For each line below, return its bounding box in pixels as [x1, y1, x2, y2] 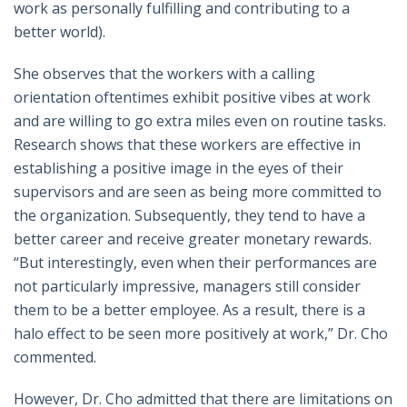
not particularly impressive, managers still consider [14, 276, 361, 297]
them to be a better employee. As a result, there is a [14, 300, 365, 321]
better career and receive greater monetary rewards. [14, 229, 372, 250]
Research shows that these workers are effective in [14, 134, 361, 155]
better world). [14, 22, 105, 43]
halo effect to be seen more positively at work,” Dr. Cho [14, 323, 388, 344]
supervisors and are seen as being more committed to [14, 182, 382, 203]
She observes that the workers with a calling [14, 64, 315, 84]
